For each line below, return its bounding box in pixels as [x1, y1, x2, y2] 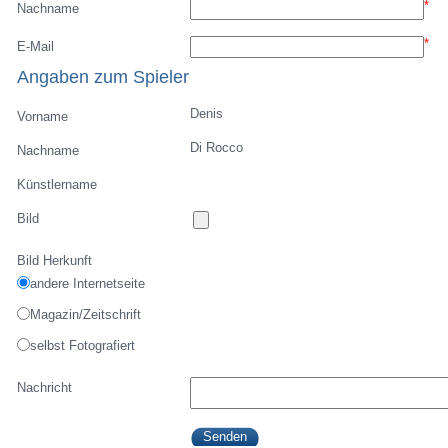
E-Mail [17, 39, 55, 54]
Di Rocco [189, 140, 243, 155]
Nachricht [17, 380, 73, 395]
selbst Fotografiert [30, 338, 136, 353]
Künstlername [17, 177, 98, 192]
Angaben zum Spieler [17, 66, 190, 87]
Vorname [17, 109, 69, 124]
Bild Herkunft [17, 253, 93, 268]
